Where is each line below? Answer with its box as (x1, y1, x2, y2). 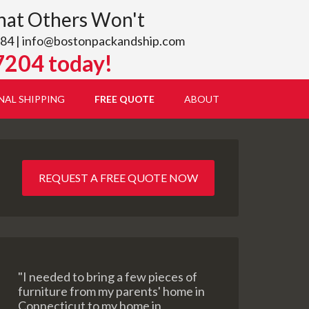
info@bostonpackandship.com (22, 33, 185, 48)
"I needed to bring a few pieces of (18, 269, 197, 284)
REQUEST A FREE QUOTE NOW (38, 171, 198, 184)
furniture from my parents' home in (18, 283, 205, 299)
